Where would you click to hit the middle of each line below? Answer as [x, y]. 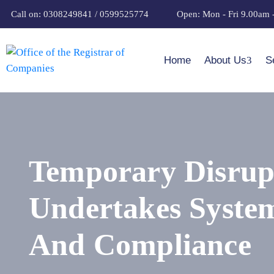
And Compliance [140, 245]
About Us [225, 60]
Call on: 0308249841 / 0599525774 [80, 14]
